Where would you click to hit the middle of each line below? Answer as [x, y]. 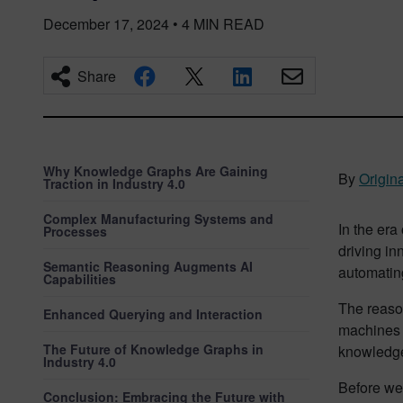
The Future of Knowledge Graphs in [153, 349]
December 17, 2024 [106, 24]
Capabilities [80, 279]
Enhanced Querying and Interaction [153, 314]
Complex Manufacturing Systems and [158, 219]
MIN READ [229, 24]
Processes [75, 231]
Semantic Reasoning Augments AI [148, 266]
